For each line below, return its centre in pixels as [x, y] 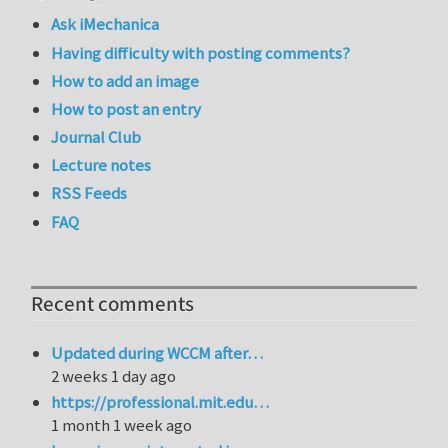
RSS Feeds [89, 193]
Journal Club [96, 137]
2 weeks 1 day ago [114, 375]
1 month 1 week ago [122, 424]
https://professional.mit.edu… [160, 401]
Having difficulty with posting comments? [201, 52]
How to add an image [125, 80]
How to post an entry [126, 108]
